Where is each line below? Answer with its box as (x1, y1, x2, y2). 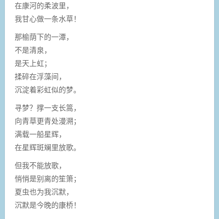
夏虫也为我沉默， (15, 187, 73, 197)
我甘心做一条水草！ (15, 14, 83, 23)
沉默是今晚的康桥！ (15, 200, 83, 210)
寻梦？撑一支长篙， (15, 103, 81, 112)
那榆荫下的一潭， (15, 32, 73, 42)
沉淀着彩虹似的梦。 (15, 85, 83, 94)
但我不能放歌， (15, 160, 66, 170)
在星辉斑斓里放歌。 (15, 142, 83, 152)
